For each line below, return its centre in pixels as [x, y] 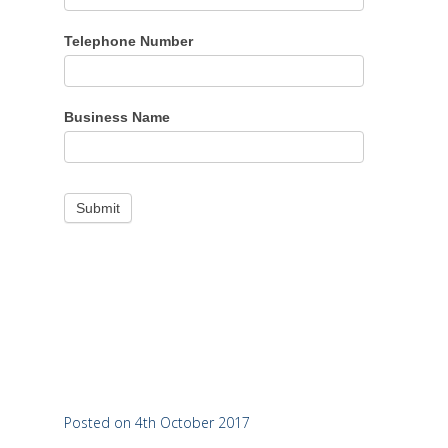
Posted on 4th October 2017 [157, 422]
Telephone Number [128, 41]
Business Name [117, 117]
